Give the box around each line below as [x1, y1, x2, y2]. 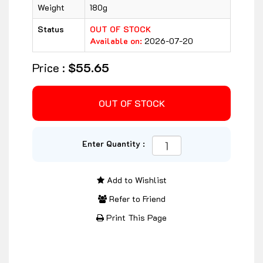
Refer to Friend [106, 193, 166, 205]
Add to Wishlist [104, 174, 167, 186]
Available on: [90, 35, 144, 47]
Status [38, 23, 64, 35]
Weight [38, 2, 65, 14]
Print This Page [104, 212, 167, 224]
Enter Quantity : [82, 138, 150, 150]
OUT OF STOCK [90, 23, 151, 35]
